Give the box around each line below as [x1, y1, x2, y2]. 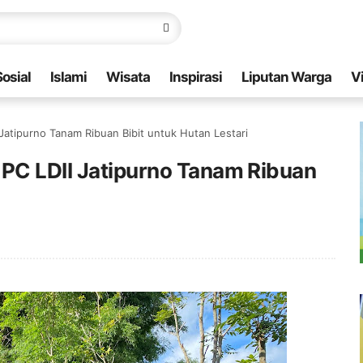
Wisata [106, 69, 150, 85]
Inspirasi [169, 69, 222, 85]
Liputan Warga [241, 69, 331, 85]
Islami [50, 69, 87, 85]
